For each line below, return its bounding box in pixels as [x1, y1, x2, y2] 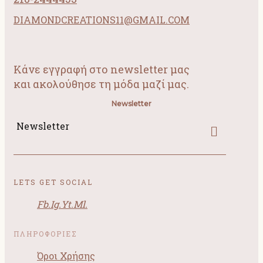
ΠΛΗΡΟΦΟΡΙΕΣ [14, 229, 77, 239]
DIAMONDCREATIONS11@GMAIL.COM [14, 14, 190, 26]
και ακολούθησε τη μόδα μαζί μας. [14, 77, 189, 92]
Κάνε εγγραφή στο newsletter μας [14, 62, 190, 77]
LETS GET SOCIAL [14, 177, 93, 187]
